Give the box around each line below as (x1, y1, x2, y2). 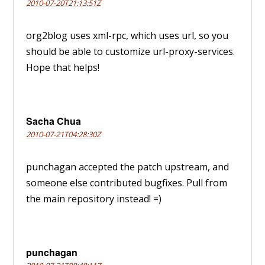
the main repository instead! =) (26, 192, 161, 205)
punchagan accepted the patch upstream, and (26, 160, 229, 173)
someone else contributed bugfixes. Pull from (26, 176, 227, 189)
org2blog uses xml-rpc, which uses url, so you (26, 28, 228, 42)
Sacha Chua (26, 114, 81, 128)
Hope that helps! (26, 60, 99, 74)
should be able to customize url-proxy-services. (26, 44, 235, 58)
